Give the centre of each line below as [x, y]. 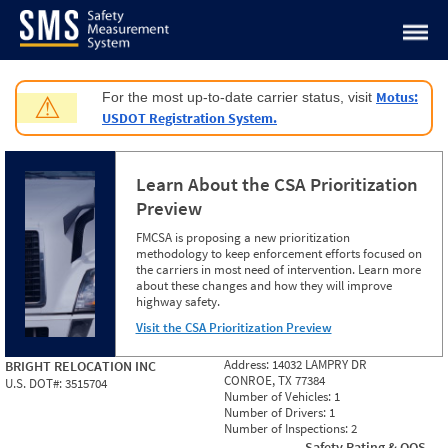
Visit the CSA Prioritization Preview [233, 327]
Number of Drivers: [276, 412]
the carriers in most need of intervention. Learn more [278, 269]
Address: [248, 364]
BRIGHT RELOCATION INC [80, 366]
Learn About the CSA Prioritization [276, 184]
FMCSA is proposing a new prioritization [242, 237]
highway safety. [177, 301]
